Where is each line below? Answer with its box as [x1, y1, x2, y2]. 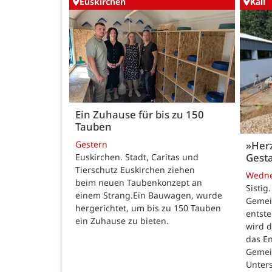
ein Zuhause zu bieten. [75, 215, 169, 227]
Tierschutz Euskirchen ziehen [75, 164, 195, 176]
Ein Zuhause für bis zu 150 [75, 107, 204, 121]
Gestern [75, 138, 107, 151]
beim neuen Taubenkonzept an [75, 177, 202, 189]
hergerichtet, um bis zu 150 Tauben [75, 202, 221, 214]
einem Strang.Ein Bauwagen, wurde [75, 189, 222, 202]
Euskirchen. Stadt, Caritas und [75, 151, 199, 163]
